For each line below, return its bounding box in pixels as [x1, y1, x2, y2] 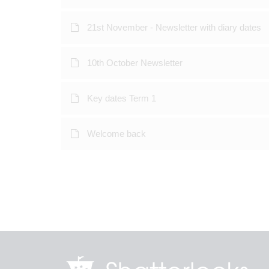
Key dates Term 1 [87, 93, 156, 103]
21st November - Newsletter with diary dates [87, 22, 261, 32]
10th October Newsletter [87, 58, 183, 68]
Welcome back [87, 128, 146, 139]
